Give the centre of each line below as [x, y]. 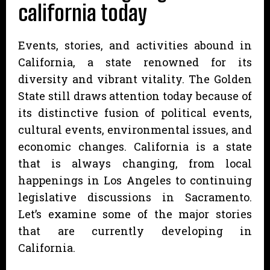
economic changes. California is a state [135, 146]
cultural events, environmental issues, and [135, 129]
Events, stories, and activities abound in [135, 45]
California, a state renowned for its [135, 62]
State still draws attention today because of [135, 96]
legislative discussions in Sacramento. [135, 197]
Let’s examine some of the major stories [135, 214]
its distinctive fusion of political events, [135, 112]
